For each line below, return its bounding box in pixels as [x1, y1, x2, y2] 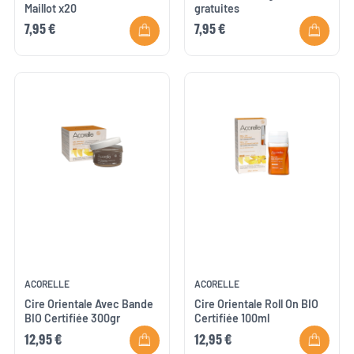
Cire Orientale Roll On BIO [194, 297, 319, 311]
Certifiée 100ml [194, 311, 270, 326]
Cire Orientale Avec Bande [24, 297, 154, 311]
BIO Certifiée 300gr [24, 311, 121, 326]
